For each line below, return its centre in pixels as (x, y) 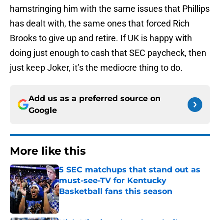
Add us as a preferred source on (95, 99)
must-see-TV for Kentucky (113, 181)
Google (43, 110)
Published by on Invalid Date (101, 201)
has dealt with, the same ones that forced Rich (100, 24)
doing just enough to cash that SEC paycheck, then (108, 53)
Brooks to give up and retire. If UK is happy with (101, 38)
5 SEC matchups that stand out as (130, 170)
